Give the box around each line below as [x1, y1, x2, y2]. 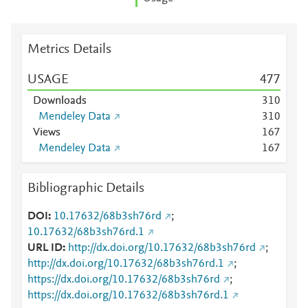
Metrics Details [27, 43, 111, 56]
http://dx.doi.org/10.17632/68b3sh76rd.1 [27, 258, 224, 269]
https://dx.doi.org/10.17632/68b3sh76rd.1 [27, 290, 229, 301]
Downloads [33, 96, 87, 107]
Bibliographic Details [27, 181, 144, 195]
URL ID [27, 243, 63, 254]
